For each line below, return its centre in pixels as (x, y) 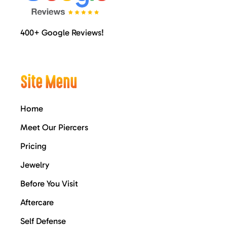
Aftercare (37, 202)
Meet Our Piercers (54, 127)
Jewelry (34, 165)
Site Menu (48, 83)
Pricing (33, 146)
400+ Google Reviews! (62, 33)
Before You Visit (49, 184)
